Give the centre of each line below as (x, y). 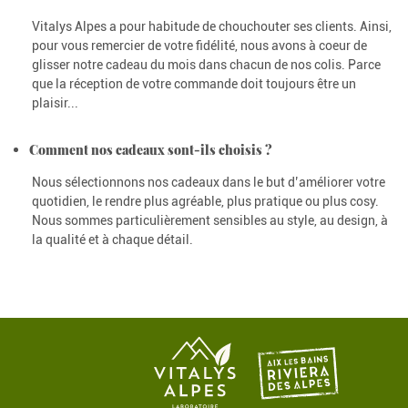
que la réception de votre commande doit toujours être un (194, 83)
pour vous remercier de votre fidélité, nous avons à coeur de (199, 45)
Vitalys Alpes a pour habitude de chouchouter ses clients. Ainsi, (212, 26)
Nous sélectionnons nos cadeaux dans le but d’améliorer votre (209, 182)
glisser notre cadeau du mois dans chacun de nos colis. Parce (206, 64)
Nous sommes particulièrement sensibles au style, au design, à (210, 220)
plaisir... (55, 102)
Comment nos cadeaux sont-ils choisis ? (151, 149)
